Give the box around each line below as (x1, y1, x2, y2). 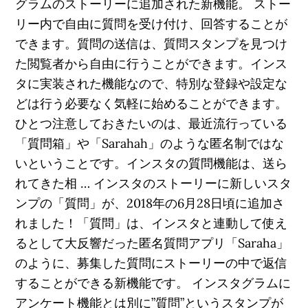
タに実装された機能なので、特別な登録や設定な (15, 76, 288, 91)
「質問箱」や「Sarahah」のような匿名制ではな (15, 135, 285, 151)
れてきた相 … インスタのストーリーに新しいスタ (15, 175, 292, 191)
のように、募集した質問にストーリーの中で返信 (15, 255, 288, 271)
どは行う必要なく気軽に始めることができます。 (15, 96, 288, 111)
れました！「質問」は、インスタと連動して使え (15, 215, 288, 231)
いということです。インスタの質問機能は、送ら (15, 155, 288, 171)
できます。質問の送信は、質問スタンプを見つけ (15, 36, 288, 52)
